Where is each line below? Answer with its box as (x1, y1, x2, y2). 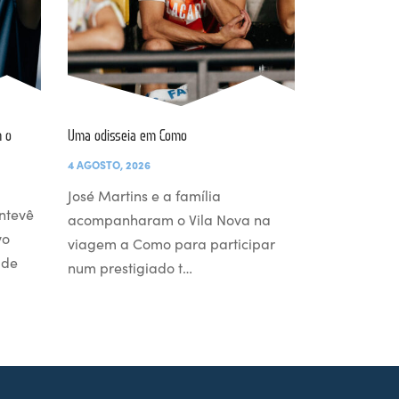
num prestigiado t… (68, 257, 192, 278)
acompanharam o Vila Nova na (68, 209, 271, 230)
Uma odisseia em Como (68, 126, 187, 145)
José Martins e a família (68, 185, 221, 206)
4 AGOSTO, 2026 (68, 157, 151, 173)
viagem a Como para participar (68, 233, 275, 254)
